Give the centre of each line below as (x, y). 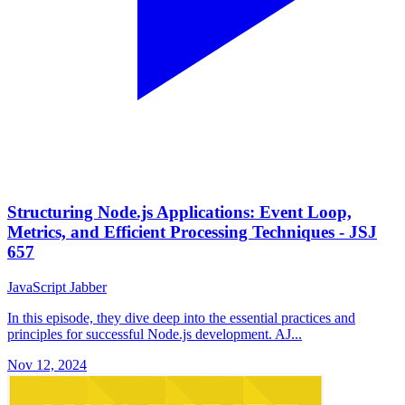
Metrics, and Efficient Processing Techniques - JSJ (192, 231)
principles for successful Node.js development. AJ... (155, 334)
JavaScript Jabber (57, 287)
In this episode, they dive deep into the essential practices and (181, 317)
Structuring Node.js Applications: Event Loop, (179, 212)
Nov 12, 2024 (47, 364)
